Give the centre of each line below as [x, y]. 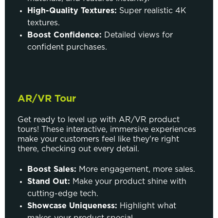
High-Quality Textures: [72, 10]
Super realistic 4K [152, 10]
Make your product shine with [128, 181]
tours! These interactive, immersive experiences [107, 129]
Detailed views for [137, 35]
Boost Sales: [52, 169]
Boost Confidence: [64, 35]
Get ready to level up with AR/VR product [99, 119]
